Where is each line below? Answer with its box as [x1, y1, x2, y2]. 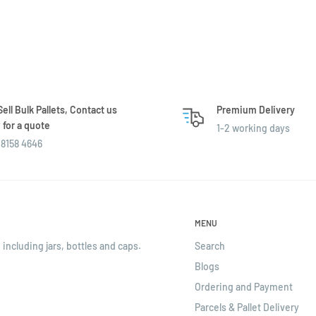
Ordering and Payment [195, 280, 293, 293]
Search [195, 239, 225, 252]
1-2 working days [217, 121, 290, 134]
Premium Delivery [217, 103, 295, 116]
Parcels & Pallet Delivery [195, 300, 299, 313]
